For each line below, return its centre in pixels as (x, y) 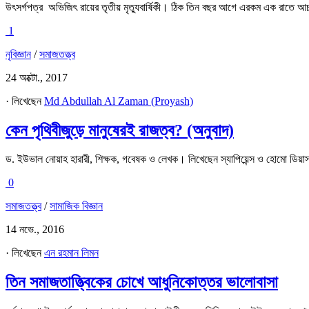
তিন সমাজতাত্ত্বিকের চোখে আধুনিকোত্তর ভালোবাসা (142, 282)
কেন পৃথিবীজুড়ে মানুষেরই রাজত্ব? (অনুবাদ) (120, 130)
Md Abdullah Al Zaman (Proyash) (119, 101)
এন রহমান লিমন (71, 253)
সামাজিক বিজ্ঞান (76, 206)
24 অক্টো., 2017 (37, 77)
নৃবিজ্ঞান (18, 54)
